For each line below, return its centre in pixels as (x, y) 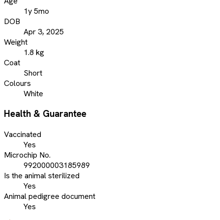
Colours (17, 83)
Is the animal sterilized (42, 176)
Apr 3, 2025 (44, 31)
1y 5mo (36, 11)
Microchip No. (27, 155)
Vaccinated (23, 135)
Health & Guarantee (45, 114)
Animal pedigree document (50, 196)
